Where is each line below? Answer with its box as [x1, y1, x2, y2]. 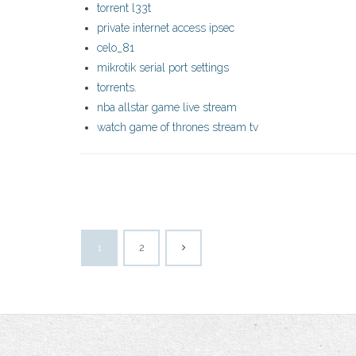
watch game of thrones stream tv [97, 121, 258, 134]
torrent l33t [97, 2, 151, 15]
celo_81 [97, 41, 134, 55]
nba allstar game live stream [97, 101, 237, 114]
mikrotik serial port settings [97, 61, 229, 75]
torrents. [97, 81, 137, 95]
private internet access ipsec [97, 21, 234, 35]
